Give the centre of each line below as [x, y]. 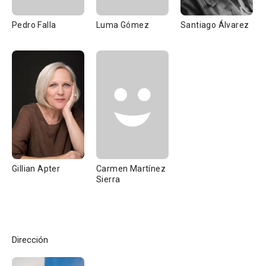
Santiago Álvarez [215, 25]
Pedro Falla [34, 25]
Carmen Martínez [131, 169]
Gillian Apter [36, 169]
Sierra [108, 179]
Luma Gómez [123, 25]
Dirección [30, 240]
